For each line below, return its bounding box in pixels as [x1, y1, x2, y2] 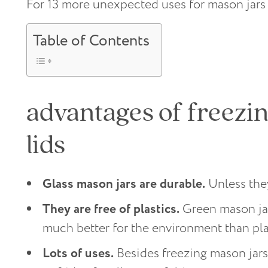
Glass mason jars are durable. [42, 175, 205, 194]
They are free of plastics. [42, 200, 179, 219]
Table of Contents [33, 29, 150, 51]
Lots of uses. [42, 244, 114, 263]
